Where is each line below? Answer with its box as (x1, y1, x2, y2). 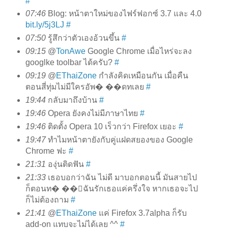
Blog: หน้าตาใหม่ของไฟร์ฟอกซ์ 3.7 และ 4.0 (45, 9, 202, 18)
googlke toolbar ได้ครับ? (25, 58, 115, 67)
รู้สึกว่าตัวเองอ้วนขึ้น (45, 34, 122, 43)
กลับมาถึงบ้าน (45, 96, 99, 105)
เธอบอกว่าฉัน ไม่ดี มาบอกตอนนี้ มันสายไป (45, 173, 197, 182)
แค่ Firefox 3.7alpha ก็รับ (96, 209, 187, 217)
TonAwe (55, 47, 85, 56)
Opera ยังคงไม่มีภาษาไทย (45, 109, 140, 118)
